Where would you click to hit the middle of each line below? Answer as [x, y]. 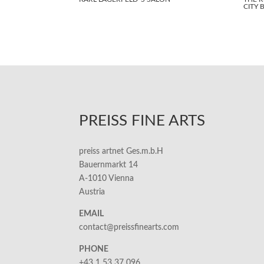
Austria [92, 192]
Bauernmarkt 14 [109, 165]
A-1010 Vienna [107, 179]
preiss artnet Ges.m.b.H [121, 152]
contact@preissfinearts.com [129, 228]
